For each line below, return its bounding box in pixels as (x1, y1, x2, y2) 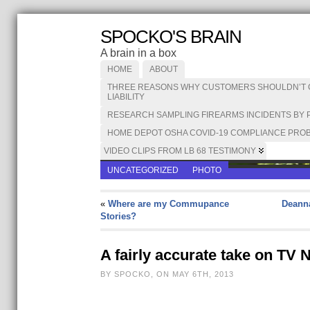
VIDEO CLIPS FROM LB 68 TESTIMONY (103, 146, 256, 156)
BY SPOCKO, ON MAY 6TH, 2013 (100, 270, 234, 278)
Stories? (100, 211, 136, 221)
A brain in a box (100, 47, 176, 59)
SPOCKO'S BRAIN (100, 26, 241, 47)
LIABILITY (107, 92, 145, 102)
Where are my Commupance (107, 199, 229, 209)
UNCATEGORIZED (107, 165, 179, 175)
